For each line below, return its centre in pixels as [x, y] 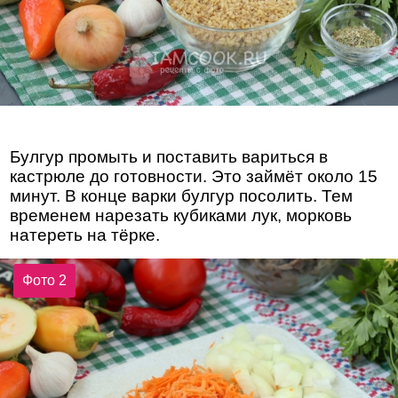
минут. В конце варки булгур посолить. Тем [182, 195]
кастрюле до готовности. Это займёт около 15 [194, 176]
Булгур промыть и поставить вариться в [169, 156]
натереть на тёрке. [85, 235]
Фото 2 [45, 281]
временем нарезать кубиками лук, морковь [181, 215]
